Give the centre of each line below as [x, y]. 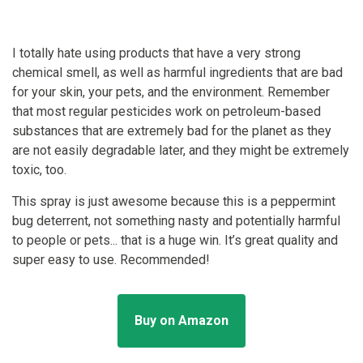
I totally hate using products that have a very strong [156, 53]
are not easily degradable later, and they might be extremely [181, 151]
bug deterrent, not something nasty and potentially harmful [176, 221]
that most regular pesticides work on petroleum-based [167, 112]
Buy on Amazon [181, 321]
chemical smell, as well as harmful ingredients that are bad [177, 73]
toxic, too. [39, 170]
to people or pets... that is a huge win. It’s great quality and [175, 241]
